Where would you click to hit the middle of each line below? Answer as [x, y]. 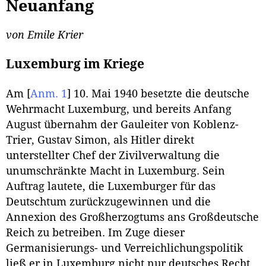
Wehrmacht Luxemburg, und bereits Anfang [119, 109]
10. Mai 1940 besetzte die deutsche [160, 94]
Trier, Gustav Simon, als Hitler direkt [100, 140]
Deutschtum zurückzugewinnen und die [108, 202]
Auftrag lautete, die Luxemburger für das [111, 186]
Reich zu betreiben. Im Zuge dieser [95, 232]
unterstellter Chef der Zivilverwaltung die [113, 155]
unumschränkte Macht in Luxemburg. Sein [115, 171]
